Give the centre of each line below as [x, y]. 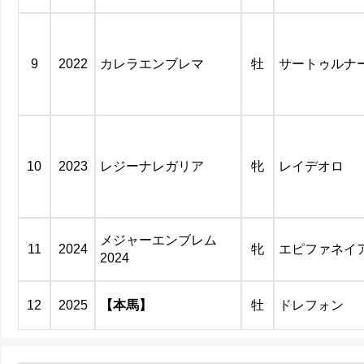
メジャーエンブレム [158, 240]
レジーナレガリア [152, 166]
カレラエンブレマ [152, 64]
